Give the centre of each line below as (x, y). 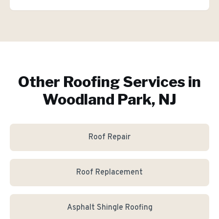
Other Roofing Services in (109, 82)
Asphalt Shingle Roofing (109, 208)
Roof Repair (109, 137)
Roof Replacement (109, 173)
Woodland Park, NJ (109, 99)
